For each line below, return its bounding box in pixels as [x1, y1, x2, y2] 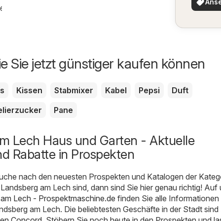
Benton [95, 4, 124, 14]
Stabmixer [54, 85, 93, 95]
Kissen [16, 85, 42, 95]
